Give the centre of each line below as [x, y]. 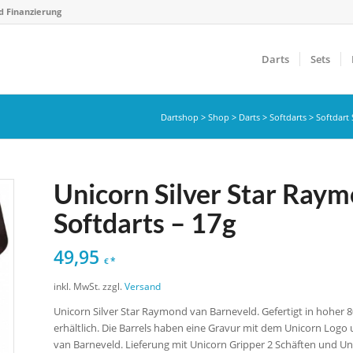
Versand [143, 286]
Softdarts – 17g [145, 223]
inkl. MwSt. [77, 286]
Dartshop [180, 117]
